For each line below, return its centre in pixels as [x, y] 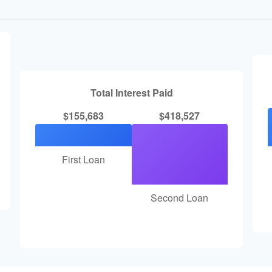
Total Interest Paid [131, 92]
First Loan [83, 159]
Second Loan [180, 197]
